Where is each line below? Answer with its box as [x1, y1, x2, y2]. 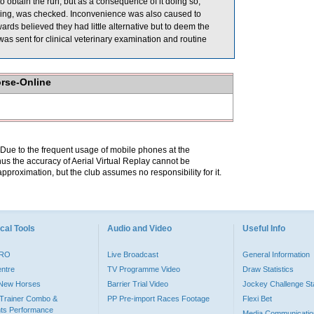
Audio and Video [107, 224, 172, 233]
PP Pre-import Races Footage [107, 294, 210, 303]
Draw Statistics [243, 265, 294, 273]
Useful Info [243, 224, 285, 233]
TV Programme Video [107, 265, 180, 273]
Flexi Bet [243, 294, 272, 303]
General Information [243, 250, 310, 259]
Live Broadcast [107, 250, 158, 259]
